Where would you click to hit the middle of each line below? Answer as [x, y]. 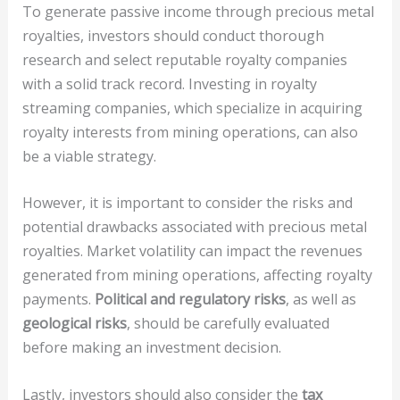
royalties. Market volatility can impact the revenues [192, 251]
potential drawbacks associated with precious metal [194, 227]
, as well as [321, 300]
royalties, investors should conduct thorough [173, 35]
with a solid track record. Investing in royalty [169, 83]
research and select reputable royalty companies [184, 59]
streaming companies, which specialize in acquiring [192, 108]
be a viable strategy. [89, 156]
